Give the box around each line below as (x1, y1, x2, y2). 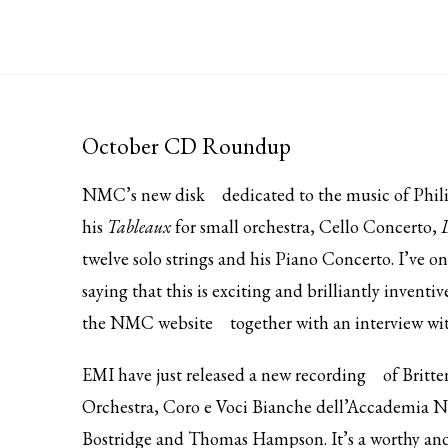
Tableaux (107, 215, 171, 238)
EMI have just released (82, 363, 249, 386)
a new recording (249, 363, 366, 386)
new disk (141, 183, 205, 206)
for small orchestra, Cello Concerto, (171, 215, 441, 238)
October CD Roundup (82, 131, 291, 161)
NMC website (110, 311, 213, 334)
